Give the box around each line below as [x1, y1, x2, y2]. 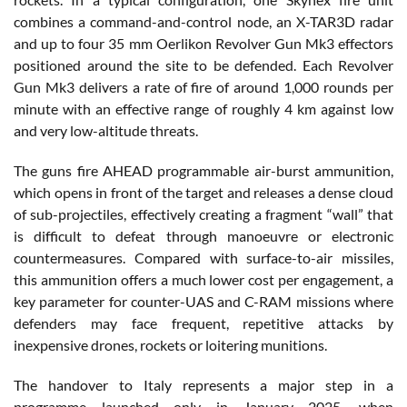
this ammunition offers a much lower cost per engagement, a [14, 270, 393, 288]
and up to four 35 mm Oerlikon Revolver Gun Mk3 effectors [14, 34, 393, 52]
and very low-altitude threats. [14, 121, 198, 139]
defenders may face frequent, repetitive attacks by [14, 313, 393, 332]
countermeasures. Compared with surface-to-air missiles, [14, 248, 393, 266]
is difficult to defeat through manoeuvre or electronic [14, 226, 393, 244]
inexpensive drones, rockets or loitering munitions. [14, 335, 327, 353]
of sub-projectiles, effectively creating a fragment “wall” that [14, 204, 393, 223]
